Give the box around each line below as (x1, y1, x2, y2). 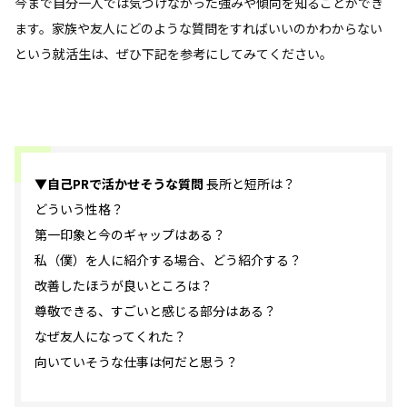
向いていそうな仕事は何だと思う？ (35, 352, 238, 371)
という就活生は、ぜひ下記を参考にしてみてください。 (15, 44, 333, 63)
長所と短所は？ (203, 174, 295, 193)
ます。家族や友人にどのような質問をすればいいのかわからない (15, 18, 382, 37)
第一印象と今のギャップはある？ (35, 224, 225, 243)
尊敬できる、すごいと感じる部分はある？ (35, 301, 276, 320)
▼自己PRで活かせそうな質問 (35, 174, 203, 193)
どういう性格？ (35, 199, 124, 218)
